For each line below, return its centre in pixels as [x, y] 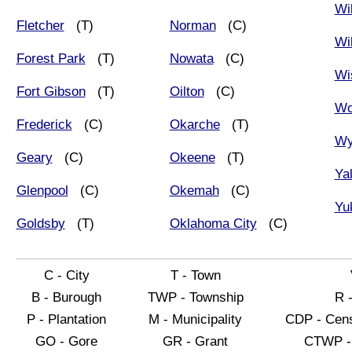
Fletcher [40, 25]
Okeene [192, 157]
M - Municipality [195, 319]
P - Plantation [66, 319]
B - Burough [66, 297]
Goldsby [40, 223]
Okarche [194, 124]
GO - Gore [66, 341]
